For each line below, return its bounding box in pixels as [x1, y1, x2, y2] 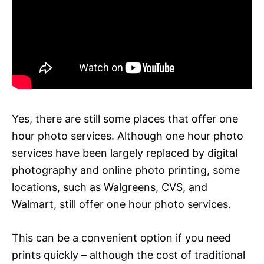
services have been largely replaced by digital [12, 146, 237, 159]
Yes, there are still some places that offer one [12, 112, 238, 125]
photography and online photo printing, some [12, 163, 240, 176]
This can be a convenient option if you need [12, 231, 231, 244]
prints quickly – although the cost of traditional [12, 248, 245, 261]
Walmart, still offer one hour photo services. [12, 197, 231, 210]
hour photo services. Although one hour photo [12, 129, 243, 142]
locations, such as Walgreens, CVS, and [12, 180, 207, 193]
